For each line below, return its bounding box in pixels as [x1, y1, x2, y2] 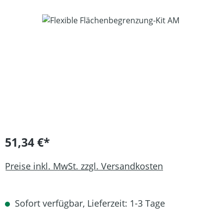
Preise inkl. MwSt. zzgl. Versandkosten [5, 160, 163, 172]
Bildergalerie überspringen [4, 14, 105, 25]
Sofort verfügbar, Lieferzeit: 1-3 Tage [12, 197, 165, 209]
